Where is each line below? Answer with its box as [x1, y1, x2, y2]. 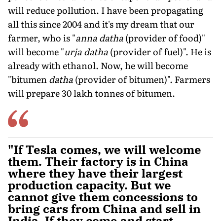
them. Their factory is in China [8, 153, 188, 169]
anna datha [75, 31, 125, 44]
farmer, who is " [8, 31, 75, 44]
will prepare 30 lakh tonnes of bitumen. [8, 86, 175, 100]
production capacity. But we [8, 177, 171, 193]
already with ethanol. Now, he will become [8, 58, 188, 72]
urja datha [64, 44, 110, 58]
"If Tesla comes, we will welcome [8, 141, 201, 157]
